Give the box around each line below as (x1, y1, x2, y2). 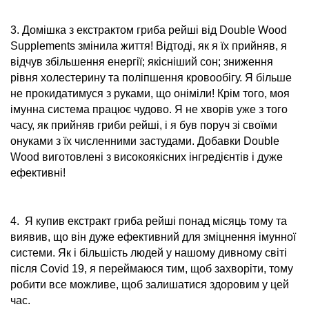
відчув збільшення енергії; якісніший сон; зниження (10, 56, 273, 68)
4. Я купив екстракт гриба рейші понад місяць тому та (10, 215, 287, 227)
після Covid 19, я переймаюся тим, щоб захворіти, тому (10, 263, 293, 275)
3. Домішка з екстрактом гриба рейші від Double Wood (10, 24, 287, 36)
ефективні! (10, 167, 66, 179)
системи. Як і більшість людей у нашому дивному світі (10, 247, 287, 259)
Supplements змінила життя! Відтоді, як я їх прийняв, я (10, 40, 287, 52)
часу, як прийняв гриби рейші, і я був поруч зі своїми (10, 119, 277, 131)
